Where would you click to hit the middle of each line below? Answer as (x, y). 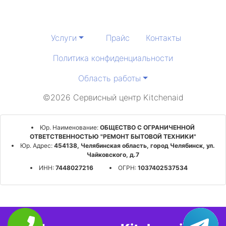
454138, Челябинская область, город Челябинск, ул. (133, 146)
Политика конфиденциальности (113, 58)
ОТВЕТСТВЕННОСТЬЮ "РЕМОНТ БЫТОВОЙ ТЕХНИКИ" (113, 137)
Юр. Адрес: (36, 146)
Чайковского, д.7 (113, 155)
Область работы (110, 78)
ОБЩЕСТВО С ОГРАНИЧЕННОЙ (147, 128)
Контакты (163, 38)
